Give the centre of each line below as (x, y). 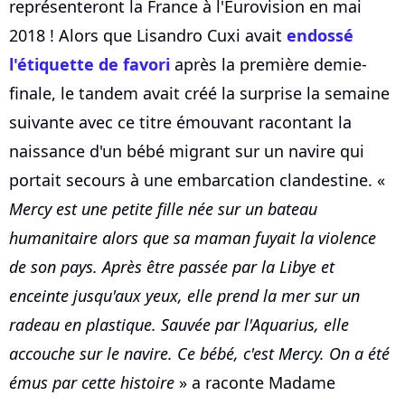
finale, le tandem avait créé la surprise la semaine (199, 94)
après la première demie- (268, 65)
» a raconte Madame (255, 383)
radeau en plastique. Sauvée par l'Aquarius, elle (179, 325)
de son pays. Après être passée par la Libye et (172, 267)
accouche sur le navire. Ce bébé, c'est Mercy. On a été (199, 354)
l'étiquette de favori (89, 65)
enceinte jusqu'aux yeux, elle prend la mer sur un (184, 296)
